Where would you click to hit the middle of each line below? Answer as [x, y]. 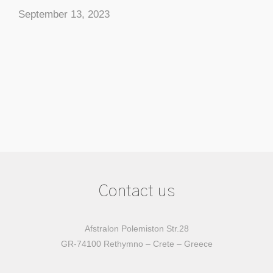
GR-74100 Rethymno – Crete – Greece [136, 244]
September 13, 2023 [64, 14]
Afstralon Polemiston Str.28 [136, 229]
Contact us [136, 191]
